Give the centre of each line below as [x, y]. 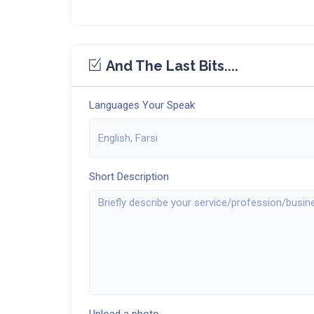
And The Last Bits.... [170, 66]
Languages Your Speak [142, 105]
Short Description [129, 177]
